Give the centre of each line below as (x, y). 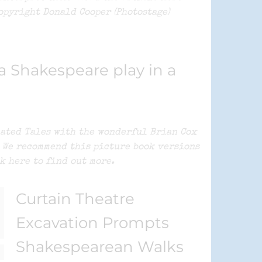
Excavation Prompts (93, 223)
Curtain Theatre (75, 199)
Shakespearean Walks (100, 247)
